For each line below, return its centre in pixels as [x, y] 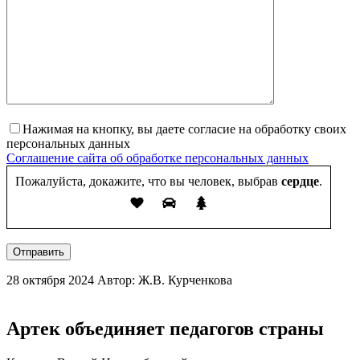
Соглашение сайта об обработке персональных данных [157, 158]
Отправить [39, 252]
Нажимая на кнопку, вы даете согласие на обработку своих [184, 129]
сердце [299, 182]
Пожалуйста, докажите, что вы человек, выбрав [147, 182]
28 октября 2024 [50, 280]
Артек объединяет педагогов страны [165, 329]
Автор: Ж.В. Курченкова [165, 280]
